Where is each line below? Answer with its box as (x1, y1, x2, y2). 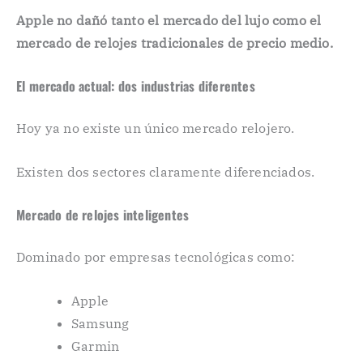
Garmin (71, 337, 120, 354)
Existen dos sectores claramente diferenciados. (16, 163, 315, 180)
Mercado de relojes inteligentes (16, 205, 190, 225)
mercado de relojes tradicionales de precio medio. (16, 34, 333, 51)
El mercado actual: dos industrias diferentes (16, 76, 255, 96)
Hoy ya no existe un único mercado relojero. (16, 120, 295, 137)
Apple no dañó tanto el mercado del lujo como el (16, 11, 322, 28)
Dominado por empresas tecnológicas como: (16, 249, 295, 266)
